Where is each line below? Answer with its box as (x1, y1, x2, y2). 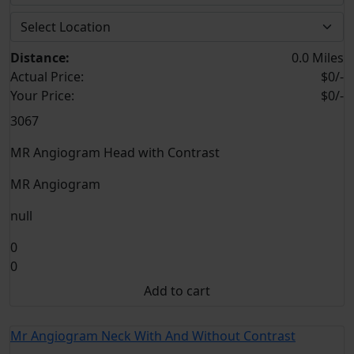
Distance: (10, 49, 70, 66)
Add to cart (144, 282, 210, 299)
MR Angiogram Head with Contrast (10, 144, 220, 161)
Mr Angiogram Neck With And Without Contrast (10, 327, 296, 345)
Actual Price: (10, 68, 84, 85)
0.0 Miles (292, 49, 344, 66)
